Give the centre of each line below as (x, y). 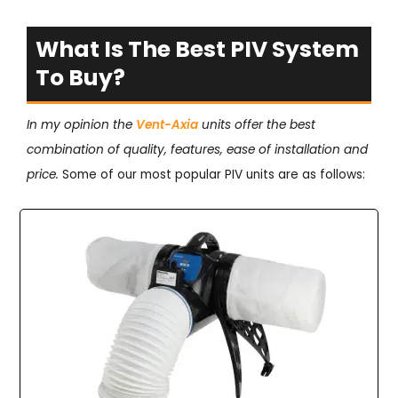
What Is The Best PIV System (197, 50)
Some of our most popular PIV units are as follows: (212, 175)
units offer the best (257, 125)
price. (43, 175)
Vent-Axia (167, 125)
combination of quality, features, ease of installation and (197, 150)
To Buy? (80, 78)
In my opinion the (81, 125)
